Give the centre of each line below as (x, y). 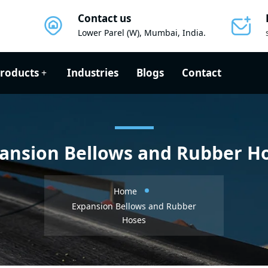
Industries (93, 72)
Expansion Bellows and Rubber (134, 206)
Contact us (104, 19)
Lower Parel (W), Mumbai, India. (142, 33)
